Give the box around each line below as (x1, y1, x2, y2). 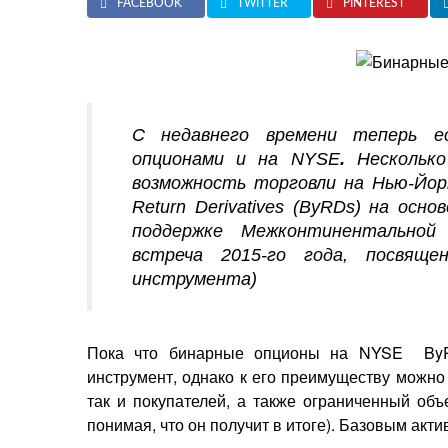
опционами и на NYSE (132, 148, 340, 169)
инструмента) (132, 268, 257, 289)
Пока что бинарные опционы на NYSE (87, 340, 403, 364)
